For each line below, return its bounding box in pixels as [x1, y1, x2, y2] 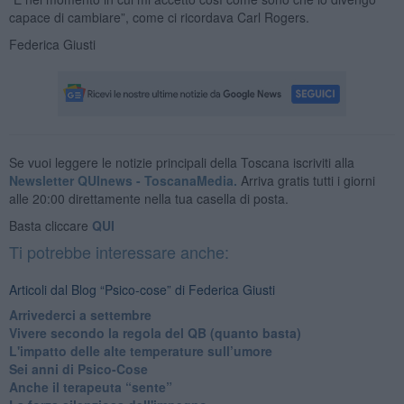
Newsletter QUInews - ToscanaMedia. [8, 170, 237, 189]
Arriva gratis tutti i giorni [236, 170, 375, 189]
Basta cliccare [8, 216, 92, 234]
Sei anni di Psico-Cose [8, 359, 148, 378]
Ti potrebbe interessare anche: [8, 239, 229, 263]
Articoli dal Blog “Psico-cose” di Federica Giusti [8, 280, 275, 298]
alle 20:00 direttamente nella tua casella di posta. [8, 188, 289, 207]
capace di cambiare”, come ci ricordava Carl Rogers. [8, 7, 309, 26]
